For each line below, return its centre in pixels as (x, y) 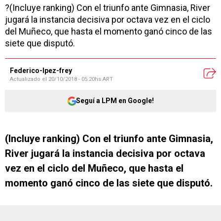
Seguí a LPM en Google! (115, 100)
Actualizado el (29, 79)
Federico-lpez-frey (41, 71)
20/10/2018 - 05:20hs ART (81, 79)
